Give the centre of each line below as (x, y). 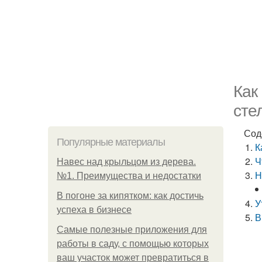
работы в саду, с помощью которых (133, 244)
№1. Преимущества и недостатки (129, 176)
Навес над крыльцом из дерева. (126, 162)
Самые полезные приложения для (132, 230)
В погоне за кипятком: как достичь (130, 196)
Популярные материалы (111, 142)
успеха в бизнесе (94, 210)
